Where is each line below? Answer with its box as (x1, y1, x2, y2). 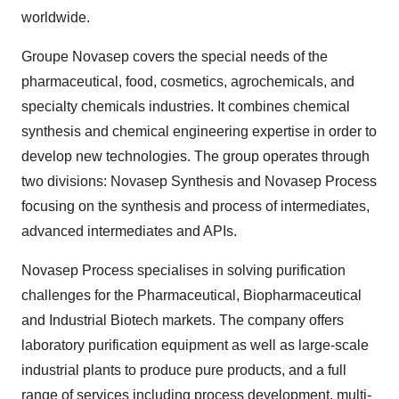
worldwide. (21, 10, 90, 25)
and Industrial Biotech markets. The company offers (21, 313, 344, 328)
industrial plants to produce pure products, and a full (21, 362, 346, 378)
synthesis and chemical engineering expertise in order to (21, 124, 377, 139)
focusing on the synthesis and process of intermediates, (21, 199, 370, 214)
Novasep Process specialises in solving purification (21, 263, 346, 278)
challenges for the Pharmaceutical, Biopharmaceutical (21, 288, 362, 303)
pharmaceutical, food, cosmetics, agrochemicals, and (21, 74, 354, 89)
